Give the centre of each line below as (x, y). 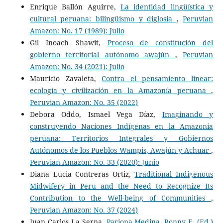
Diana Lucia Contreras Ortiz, (82, 174)
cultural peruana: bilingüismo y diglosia (103, 18)
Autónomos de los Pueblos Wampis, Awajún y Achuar (120, 150)
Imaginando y (188, 114)
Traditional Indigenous (174, 174)
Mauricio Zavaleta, (66, 78)
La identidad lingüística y (167, 6)
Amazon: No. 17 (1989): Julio (77, 30)
